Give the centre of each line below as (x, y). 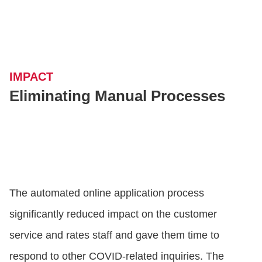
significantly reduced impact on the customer (113, 214)
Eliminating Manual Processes (117, 96)
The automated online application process (107, 193)
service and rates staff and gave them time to (114, 235)
